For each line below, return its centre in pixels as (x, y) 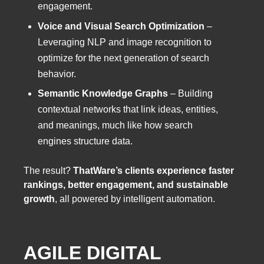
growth (39, 199)
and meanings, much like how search (115, 126)
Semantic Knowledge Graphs (103, 94)
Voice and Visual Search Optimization (121, 26)
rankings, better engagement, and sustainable (126, 184)
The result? (48, 170)
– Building (190, 94)
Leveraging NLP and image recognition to (125, 42)
